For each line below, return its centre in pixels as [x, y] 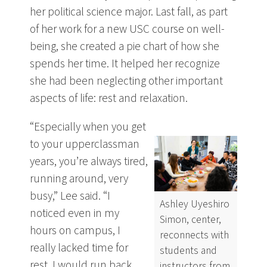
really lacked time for [79, 248]
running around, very [79, 179]
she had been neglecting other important [126, 81]
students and [188, 250]
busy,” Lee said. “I [70, 196]
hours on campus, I [75, 231]
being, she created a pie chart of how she [125, 46]
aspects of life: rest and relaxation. [109, 98]
